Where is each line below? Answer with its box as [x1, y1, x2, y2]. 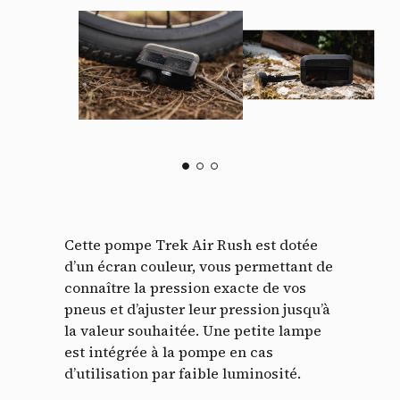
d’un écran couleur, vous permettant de [64, 256, 333, 277]
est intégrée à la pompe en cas [64, 342, 273, 362]
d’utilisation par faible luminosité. [64, 363, 304, 384]
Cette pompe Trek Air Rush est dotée [64, 235, 318, 255]
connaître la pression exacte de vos [64, 278, 306, 298]
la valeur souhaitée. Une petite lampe [64, 321, 321, 341]
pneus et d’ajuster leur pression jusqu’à [64, 299, 330, 320]
